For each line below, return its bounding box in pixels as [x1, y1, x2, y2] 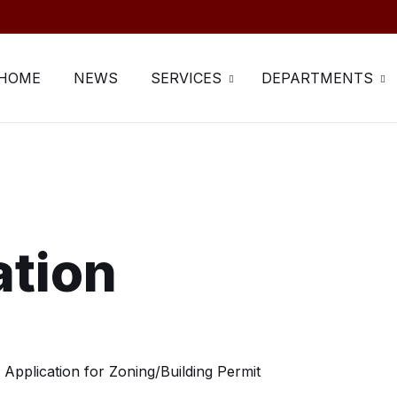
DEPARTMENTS [261, 69, 373, 87]
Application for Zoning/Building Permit [4, 362, 261, 380]
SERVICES [151, 69, 222, 87]
